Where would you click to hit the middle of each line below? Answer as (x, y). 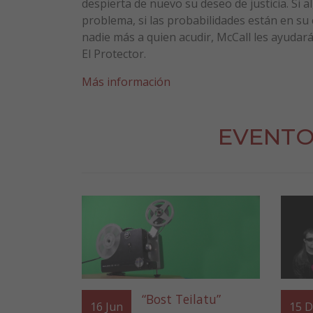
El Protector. (114, 53)
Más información (126, 81)
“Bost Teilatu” (181, 299)
